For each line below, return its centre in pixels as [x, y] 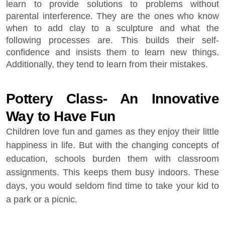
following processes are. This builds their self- [113, 40]
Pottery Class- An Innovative [113, 99]
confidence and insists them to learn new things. [113, 52]
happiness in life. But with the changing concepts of [113, 145]
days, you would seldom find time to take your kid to [113, 186]
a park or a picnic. [42, 199]
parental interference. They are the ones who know [113, 16]
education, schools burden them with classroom [113, 159]
